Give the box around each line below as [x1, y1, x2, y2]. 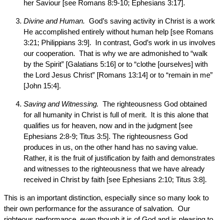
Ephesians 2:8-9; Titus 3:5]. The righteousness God [24, 132, 188, 140]
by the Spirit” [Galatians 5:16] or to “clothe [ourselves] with [24, 60, 208, 68]
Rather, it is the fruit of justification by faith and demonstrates [24, 154, 215, 162]
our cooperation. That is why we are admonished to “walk [24, 49, 208, 57]
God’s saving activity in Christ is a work [85, 17, 215, 25]
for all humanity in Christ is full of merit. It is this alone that [24, 110, 208, 119]
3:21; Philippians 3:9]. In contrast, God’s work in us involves [24, 38, 216, 47]
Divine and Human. [24, 17, 85, 25]
